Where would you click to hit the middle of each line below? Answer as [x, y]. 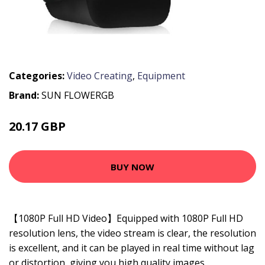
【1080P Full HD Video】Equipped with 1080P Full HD [126, 218]
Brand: [25, 95]
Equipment [161, 76]
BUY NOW [132, 167]
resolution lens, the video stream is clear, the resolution [132, 233]
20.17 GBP [39, 126]
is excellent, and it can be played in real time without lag [132, 248]
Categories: [37, 76]
